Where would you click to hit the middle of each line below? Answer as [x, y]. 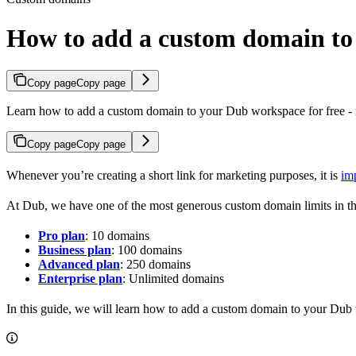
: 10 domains [117, 235]
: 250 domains [155, 264]
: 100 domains [147, 250]
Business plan [75, 250]
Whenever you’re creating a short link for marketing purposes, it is [174, 175]
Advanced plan [79, 264]
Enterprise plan [80, 278]
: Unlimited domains [173, 278]
